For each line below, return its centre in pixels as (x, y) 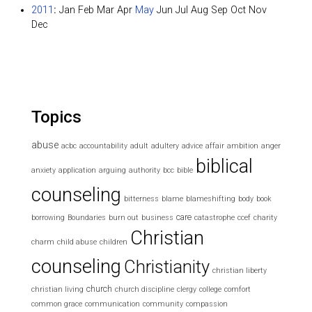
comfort (237, 290)
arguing (112, 171)
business (157, 218)
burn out (124, 218)
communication (112, 304)
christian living (57, 290)
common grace (57, 304)
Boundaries (87, 218)
